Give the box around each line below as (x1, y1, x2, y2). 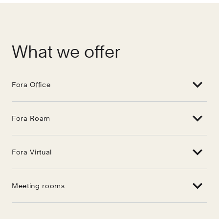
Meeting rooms (12, 182, 65, 190)
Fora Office (12, 81, 51, 89)
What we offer (12, 41, 120, 62)
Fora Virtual (12, 148, 52, 156)
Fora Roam (12, 114, 51, 123)
